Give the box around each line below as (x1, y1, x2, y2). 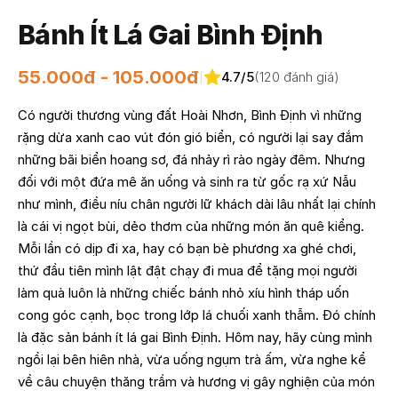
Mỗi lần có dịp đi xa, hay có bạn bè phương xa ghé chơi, (18, 239, 356, 257)
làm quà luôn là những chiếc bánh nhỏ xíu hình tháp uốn (18, 283, 349, 301)
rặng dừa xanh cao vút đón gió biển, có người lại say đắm (18, 128, 363, 146)
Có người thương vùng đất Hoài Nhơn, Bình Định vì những (18, 106, 362, 123)
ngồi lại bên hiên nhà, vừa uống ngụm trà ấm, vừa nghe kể (18, 350, 366, 368)
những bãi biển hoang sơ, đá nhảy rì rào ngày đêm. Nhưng (18, 150, 365, 168)
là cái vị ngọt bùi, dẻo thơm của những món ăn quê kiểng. (18, 217, 364, 235)
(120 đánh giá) (254, 68, 339, 86)
